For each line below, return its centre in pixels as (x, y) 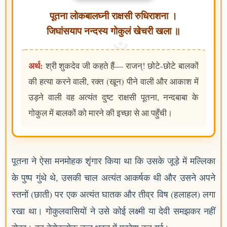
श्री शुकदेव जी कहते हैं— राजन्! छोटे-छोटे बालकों (121, 66)
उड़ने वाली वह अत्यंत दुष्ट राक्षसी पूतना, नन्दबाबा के (113, 97)
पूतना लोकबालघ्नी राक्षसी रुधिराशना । (113, 16)
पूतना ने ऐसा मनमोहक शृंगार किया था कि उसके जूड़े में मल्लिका (113, 161)
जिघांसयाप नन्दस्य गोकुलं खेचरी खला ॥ (113, 31)
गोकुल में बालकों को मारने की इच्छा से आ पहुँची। (100, 113)
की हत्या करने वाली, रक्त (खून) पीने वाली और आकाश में (113, 81)
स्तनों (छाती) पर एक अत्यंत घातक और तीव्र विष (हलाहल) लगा (113, 194)
